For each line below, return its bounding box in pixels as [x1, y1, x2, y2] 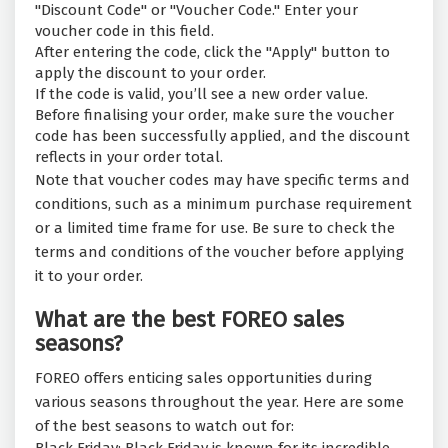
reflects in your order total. [35, 148, 223, 167]
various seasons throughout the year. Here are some [35, 393, 404, 412]
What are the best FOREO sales [35, 306, 344, 334]
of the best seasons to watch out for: [35, 417, 294, 436]
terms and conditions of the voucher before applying [35, 243, 404, 262]
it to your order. [35, 267, 143, 286]
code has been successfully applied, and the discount [35, 127, 410, 146]
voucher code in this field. [35, 22, 214, 41]
